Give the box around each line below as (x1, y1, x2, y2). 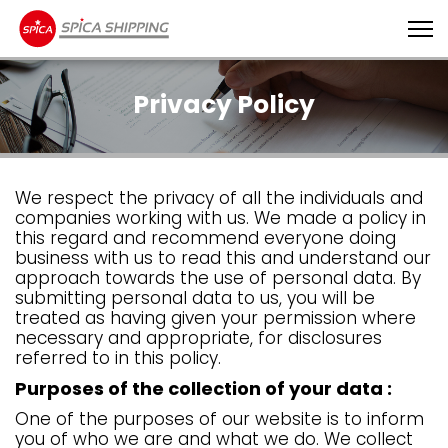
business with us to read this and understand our (15, 245, 431, 270)
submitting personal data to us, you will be (15, 285, 375, 310)
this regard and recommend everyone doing (15, 225, 396, 250)
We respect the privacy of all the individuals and (15, 185, 423, 210)
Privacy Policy (133, 86, 315, 122)
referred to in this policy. (15, 345, 221, 370)
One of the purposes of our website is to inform (15, 406, 424, 431)
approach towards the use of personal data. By (15, 265, 421, 290)
